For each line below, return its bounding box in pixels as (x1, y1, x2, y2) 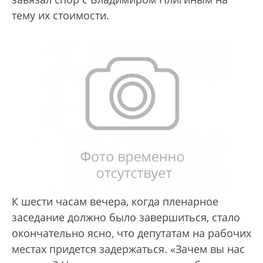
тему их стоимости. (12, 8, 109, 22)
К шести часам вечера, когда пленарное (12, 194, 218, 208)
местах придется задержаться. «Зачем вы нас (12, 241, 245, 256)
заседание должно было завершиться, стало (12, 210, 240, 224)
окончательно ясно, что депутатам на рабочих (12, 225, 251, 240)
